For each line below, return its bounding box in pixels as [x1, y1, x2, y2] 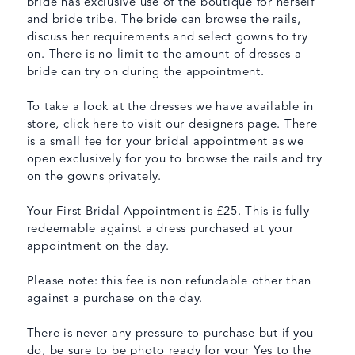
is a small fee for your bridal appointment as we [26, 136, 304, 148]
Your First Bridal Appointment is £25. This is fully [26, 206, 310, 218]
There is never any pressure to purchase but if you [26, 328, 315, 340]
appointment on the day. [26, 241, 170, 253]
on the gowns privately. [26, 171, 162, 183]
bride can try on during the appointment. [26, 67, 265, 78]
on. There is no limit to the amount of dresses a [26, 49, 302, 61]
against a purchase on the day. [26, 293, 211, 305]
